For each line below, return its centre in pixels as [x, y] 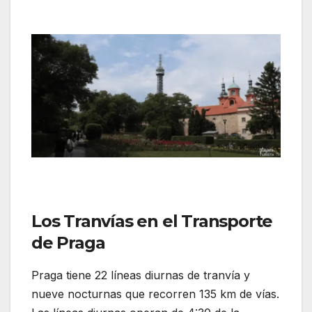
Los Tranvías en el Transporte [152, 221]
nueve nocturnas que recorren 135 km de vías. [155, 294]
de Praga [68, 243]
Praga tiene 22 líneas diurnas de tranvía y [141, 275]
